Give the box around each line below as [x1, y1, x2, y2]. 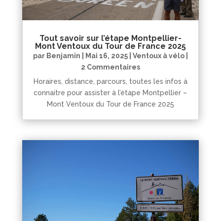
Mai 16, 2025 [85, 51, 128, 60]
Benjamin [46, 51, 80, 60]
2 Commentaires [80, 63, 140, 71]
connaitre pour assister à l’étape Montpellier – [34, 88, 187, 97]
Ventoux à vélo [132, 51, 184, 60]
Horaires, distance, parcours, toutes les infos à [33, 77, 187, 85]
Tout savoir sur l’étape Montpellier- [39, 33, 182, 43]
